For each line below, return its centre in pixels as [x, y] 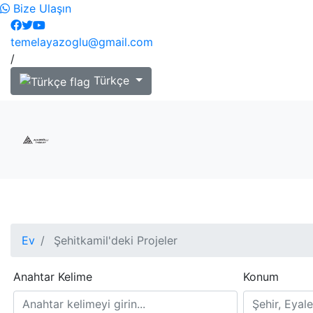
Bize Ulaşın [41, 8]
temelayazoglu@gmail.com [82, 42]
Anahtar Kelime [53, 276]
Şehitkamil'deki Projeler [114, 240]
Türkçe [111, 80]
